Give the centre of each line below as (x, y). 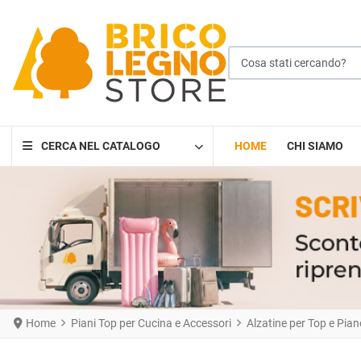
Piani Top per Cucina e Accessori (151, 323)
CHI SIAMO (315, 146)
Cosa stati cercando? (280, 54)
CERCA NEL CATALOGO (100, 146)
